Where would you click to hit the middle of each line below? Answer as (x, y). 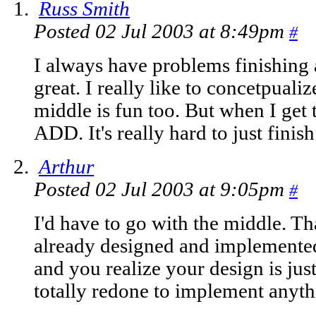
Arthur (66, 167)
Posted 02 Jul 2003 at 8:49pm (162, 32)
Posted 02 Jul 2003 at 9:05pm (162, 190)
